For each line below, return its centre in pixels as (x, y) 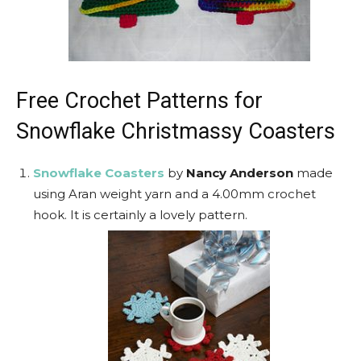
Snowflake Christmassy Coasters (176, 131)
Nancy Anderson (240, 173)
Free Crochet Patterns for (139, 101)
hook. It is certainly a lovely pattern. (140, 215)
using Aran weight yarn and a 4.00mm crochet (174, 194)
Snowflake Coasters (99, 173)
